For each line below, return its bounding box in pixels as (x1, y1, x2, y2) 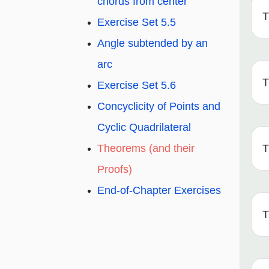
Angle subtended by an (97, 37, 208, 50)
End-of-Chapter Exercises (97, 184, 221, 197)
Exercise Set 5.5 (97, 16, 176, 29)
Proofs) (97, 163, 132, 176)
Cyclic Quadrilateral (97, 121, 191, 134)
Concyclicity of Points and (97, 100, 220, 113)
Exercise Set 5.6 (97, 79, 176, 92)
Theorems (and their (97, 142, 195, 155)
